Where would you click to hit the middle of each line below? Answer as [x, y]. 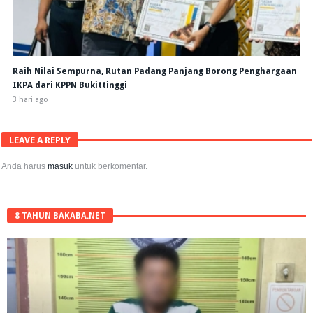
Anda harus [25, 166]
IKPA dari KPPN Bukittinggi [70, 85]
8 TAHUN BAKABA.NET [60, 216]
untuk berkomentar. [110, 166]
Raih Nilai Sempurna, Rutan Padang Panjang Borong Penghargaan [154, 71]
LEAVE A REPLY [40, 140]
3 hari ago [30, 99]
